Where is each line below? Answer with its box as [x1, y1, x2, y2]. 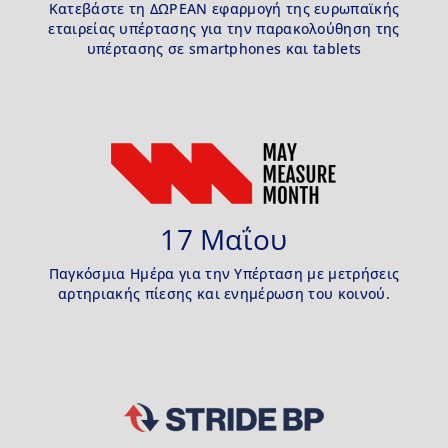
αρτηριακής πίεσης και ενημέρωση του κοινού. [58, 284, 390, 304]
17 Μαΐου [160, 220, 288, 259]
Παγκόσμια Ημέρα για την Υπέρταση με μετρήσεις [48, 264, 400, 284]
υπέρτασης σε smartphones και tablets [86, 39, 362, 59]
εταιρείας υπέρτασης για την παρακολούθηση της [48, 19, 400, 39]
